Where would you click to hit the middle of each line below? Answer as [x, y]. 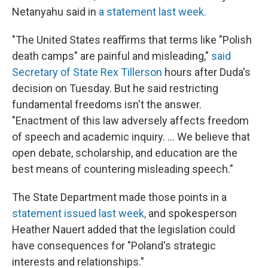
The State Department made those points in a [119, 197]
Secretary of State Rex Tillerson [87, 72]
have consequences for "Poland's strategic [114, 245]
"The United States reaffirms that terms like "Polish [132, 39]
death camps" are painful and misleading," [112, 56]
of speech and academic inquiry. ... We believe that [131, 136]
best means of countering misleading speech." [123, 169]
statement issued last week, [79, 213]
